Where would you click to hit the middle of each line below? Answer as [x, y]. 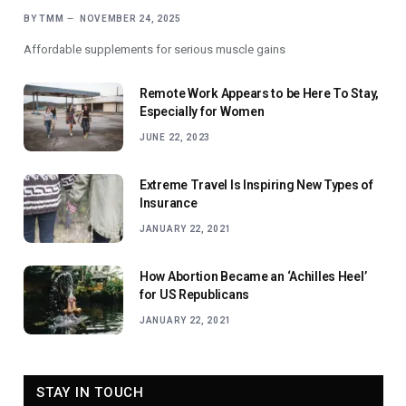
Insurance [169, 203]
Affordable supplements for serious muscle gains [155, 50]
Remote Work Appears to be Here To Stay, [260, 94]
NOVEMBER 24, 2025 [130, 19]
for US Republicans [194, 295]
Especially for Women [202, 112]
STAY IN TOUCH [90, 393]
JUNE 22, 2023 [175, 138]
